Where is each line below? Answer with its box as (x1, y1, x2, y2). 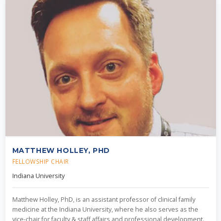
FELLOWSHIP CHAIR (12, 157, 69, 165)
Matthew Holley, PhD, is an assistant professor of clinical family (12, 195, 195, 204)
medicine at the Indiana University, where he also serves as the (12, 205, 198, 214)
